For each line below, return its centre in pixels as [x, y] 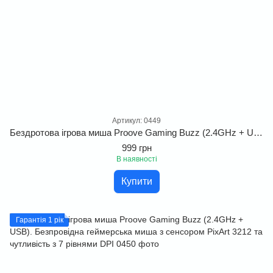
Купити [136, 181]
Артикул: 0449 [136, 121]
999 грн [136, 148]
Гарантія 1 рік [40, 220]
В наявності [136, 159]
